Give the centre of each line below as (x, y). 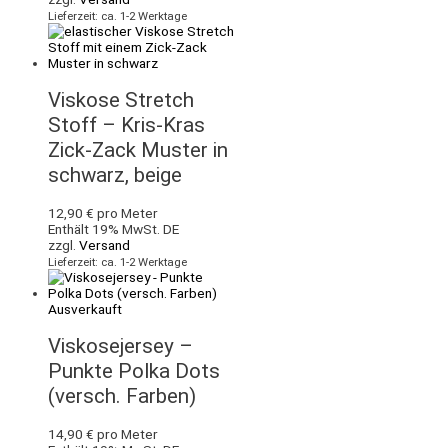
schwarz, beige (115, 174)
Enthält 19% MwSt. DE (113, 228)
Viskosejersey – (120, 345)
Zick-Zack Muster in (138, 149)
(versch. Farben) (122, 395)
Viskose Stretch (121, 99)
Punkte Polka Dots (134, 370)
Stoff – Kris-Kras (126, 124)
